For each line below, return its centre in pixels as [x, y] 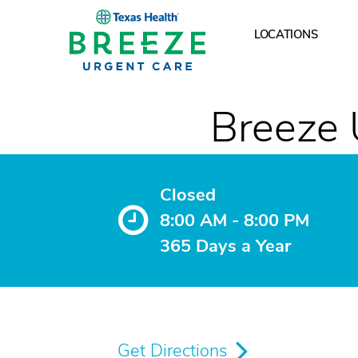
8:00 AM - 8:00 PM [235, 220]
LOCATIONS [286, 35]
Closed [188, 195]
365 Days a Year [225, 246]
